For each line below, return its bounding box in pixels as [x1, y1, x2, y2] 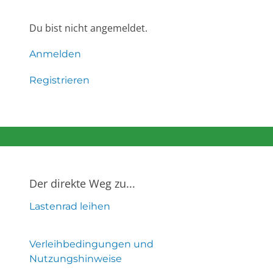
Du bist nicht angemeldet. [29, 21, 147, 35]
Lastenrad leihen [29, 200, 110, 213]
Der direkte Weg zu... [29, 176, 135, 191]
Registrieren [29, 74, 90, 87]
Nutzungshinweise [29, 252, 122, 264]
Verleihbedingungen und [29, 238, 154, 250]
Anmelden [29, 48, 81, 60]
